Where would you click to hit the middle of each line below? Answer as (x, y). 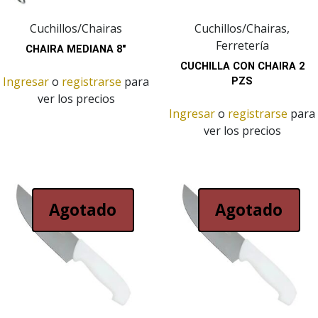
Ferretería (242, 46)
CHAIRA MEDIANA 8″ (76, 50)
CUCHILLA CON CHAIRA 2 (242, 67)
